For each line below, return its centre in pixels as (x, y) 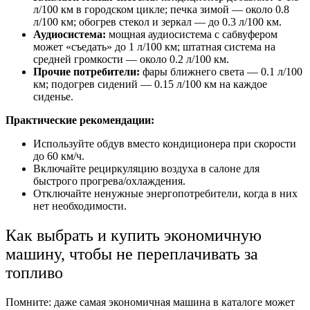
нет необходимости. (80, 206)
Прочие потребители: (88, 72)
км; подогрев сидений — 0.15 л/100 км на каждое (150, 84)
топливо (34, 273)
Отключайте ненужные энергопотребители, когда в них (165, 194)
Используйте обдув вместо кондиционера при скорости (165, 144)
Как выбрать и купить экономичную (134, 236)
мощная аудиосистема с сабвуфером (192, 35)
